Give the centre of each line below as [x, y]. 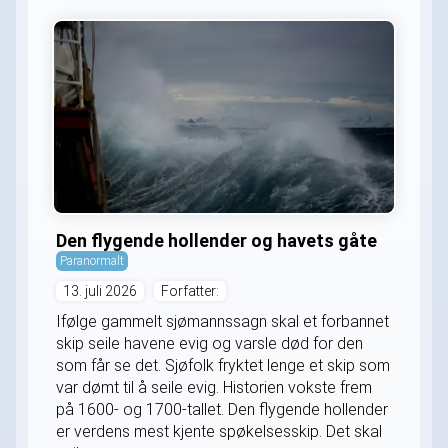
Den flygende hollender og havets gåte [216, 240]
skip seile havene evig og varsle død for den [209, 343]
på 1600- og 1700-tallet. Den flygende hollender [222, 409]
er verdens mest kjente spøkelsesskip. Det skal [219, 431]
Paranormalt [92, 260]
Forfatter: [190, 290]
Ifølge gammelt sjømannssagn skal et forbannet [222, 321]
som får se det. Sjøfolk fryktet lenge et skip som [223, 365]
